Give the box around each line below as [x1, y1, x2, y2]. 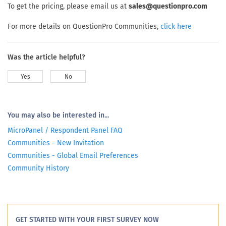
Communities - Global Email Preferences [8, 151, 138, 160]
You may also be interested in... [8, 111, 109, 120]
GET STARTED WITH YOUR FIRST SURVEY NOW [16, 215, 159, 224]
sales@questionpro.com [129, 2, 207, 11]
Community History [8, 164, 69, 173]
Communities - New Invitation [8, 139, 104, 148]
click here [160, 22, 192, 31]
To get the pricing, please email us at [8, 2, 129, 11]
